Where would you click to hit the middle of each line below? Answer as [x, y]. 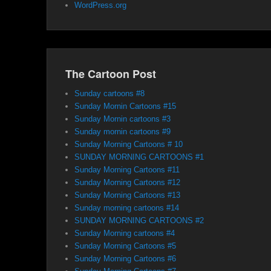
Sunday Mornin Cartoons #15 [125, 106]
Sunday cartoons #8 [109, 93]
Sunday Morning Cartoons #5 [125, 246]
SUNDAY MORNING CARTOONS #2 [139, 220]
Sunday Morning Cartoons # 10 [129, 144]
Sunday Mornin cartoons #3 [122, 119]
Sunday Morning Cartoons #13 [127, 195]
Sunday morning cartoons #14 [127, 207]
